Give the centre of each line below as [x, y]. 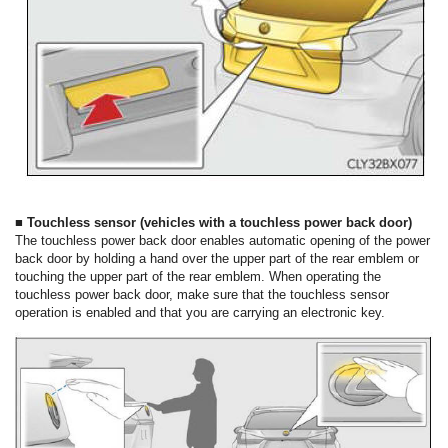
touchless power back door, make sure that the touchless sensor [202, 295]
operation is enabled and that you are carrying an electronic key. [200, 313]
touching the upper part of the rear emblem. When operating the [198, 277]
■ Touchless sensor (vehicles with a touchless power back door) [213, 223]
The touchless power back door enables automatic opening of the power [222, 241]
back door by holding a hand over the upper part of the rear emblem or [217, 259]
